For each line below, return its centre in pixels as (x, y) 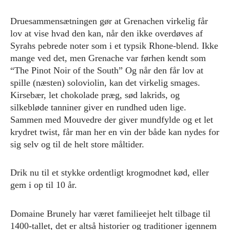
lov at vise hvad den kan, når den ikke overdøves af (107, 33)
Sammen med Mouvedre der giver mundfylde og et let (112, 119)
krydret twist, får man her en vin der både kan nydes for (115, 132)
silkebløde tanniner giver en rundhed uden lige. (98, 107)
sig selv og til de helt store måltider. (77, 144)
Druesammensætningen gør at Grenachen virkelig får (109, 21)
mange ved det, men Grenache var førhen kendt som (108, 58)
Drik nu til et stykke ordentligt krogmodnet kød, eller (110, 173)
